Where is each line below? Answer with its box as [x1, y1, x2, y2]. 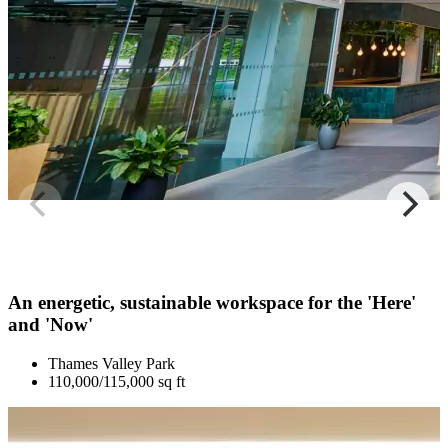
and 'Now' [8, 313, 93, 335]
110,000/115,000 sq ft [48, 372, 185, 390]
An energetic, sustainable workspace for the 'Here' [8, 291, 416, 313]
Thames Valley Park [48, 354, 175, 372]
